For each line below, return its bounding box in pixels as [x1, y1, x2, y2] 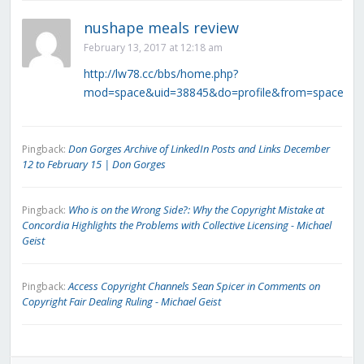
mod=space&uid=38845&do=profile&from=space [83, 84, 344, 101]
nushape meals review [83, 18, 239, 38]
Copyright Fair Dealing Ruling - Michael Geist [21, 294, 221, 310]
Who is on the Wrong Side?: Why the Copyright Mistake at [67, 202, 324, 218]
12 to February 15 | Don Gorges [21, 157, 166, 172]
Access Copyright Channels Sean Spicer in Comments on [67, 279, 320, 294]
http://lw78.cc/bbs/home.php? [83, 66, 238, 82]
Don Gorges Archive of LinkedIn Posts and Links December [67, 141, 330, 157]
